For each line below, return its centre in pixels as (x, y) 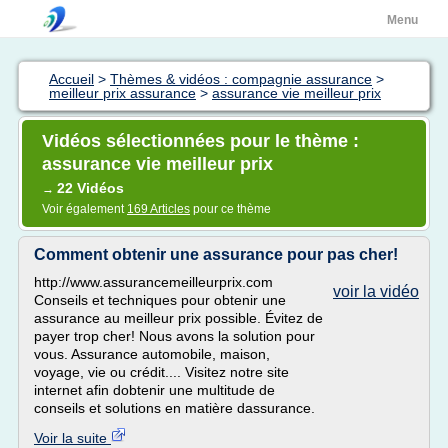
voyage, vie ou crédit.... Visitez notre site (161, 372)
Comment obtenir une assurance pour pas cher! (216, 254)
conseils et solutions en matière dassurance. (174, 408)
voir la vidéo (376, 291)
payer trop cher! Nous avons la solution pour (174, 336)
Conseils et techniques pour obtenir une (160, 300)
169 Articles (158, 209)
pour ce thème (230, 209)
